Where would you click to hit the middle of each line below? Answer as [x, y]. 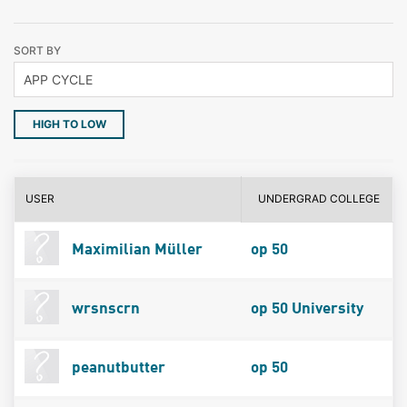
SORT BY [37, 50]
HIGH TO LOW [69, 124]
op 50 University [307, 309]
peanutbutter [116, 368]
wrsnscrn [104, 309]
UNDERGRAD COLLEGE [319, 198]
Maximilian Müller [135, 250]
